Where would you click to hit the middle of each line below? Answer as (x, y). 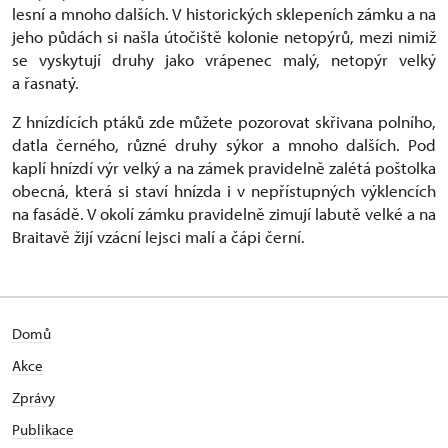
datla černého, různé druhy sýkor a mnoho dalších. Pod (224, 144)
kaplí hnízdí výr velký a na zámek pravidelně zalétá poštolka (224, 167)
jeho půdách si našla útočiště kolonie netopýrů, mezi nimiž (224, 36)
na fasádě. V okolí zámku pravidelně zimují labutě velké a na (224, 213)
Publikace (43, 429)
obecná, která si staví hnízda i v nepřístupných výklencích (224, 190)
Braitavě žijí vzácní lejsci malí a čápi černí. (158, 236)
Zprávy (33, 397)
